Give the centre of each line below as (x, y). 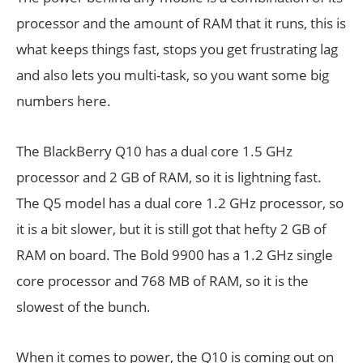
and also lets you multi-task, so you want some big (173, 75)
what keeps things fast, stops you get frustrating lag (177, 49)
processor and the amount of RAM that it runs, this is (181, 23)
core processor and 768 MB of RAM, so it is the (162, 281)
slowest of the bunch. (83, 307)
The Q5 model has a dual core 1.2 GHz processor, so (180, 203)
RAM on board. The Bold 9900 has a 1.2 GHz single (175, 255)
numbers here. (64, 101)
